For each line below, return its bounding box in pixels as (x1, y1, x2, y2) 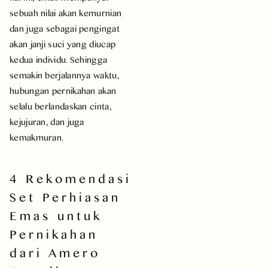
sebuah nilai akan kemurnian (10, 5, 122, 20)
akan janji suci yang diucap (10, 36, 116, 51)
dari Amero (10, 242, 101, 262)
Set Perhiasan (10, 187, 121, 206)
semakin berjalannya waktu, (10, 68, 119, 82)
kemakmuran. (10, 130, 64, 144)
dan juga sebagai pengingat (10, 21, 120, 35)
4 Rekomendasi (10, 168, 132, 188)
